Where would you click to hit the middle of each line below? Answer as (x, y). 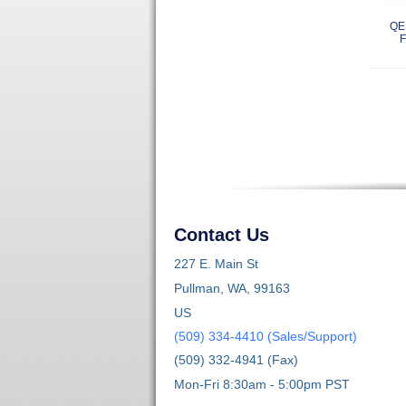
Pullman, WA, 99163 (232, 288)
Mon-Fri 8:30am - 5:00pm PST (262, 384)
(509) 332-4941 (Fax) (236, 359)
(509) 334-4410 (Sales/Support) (266, 336)
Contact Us (222, 234)
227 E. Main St (216, 263)
